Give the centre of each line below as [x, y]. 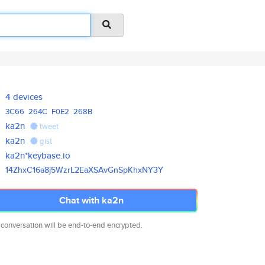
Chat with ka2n [91, 200]
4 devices [24, 97]
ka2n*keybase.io [38, 155]
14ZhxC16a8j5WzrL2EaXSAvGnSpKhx [74, 170]
